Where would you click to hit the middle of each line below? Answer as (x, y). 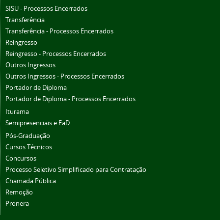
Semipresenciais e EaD (38, 123)
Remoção (19, 192)
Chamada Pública (31, 181)
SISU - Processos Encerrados (46, 8)
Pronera (17, 203)
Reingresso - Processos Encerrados (56, 54)
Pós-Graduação (28, 136)
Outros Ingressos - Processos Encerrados (65, 76)
